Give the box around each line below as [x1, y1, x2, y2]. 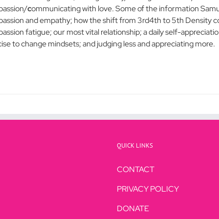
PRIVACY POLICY [117, 184, 179, 194]
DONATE [117, 203, 149, 214]
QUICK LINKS [117, 141, 153, 150]
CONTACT [117, 164, 154, 175]
